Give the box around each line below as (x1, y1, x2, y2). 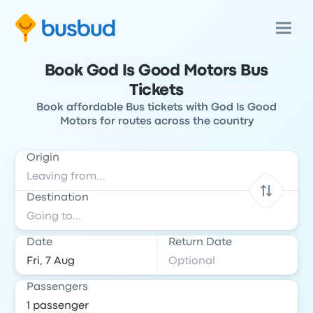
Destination (27, 193, 89, 203)
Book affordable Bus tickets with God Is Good (36, 103, 277, 112)
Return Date (168, 238, 232, 247)
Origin (27, 153, 60, 163)
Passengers (27, 282, 89, 292)
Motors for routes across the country (59, 117, 254, 126)
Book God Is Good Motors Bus (44, 64, 269, 78)
